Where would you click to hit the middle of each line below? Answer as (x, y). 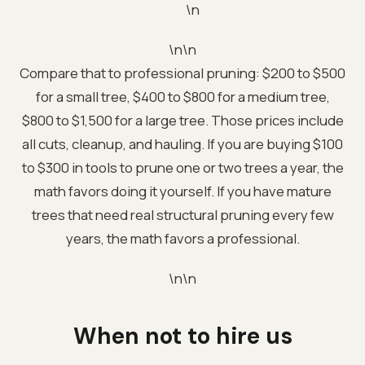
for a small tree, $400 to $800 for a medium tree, (182, 96)
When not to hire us (182, 336)
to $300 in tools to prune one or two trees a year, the (182, 167)
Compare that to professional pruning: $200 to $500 (182, 73)
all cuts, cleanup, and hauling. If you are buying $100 (182, 143)
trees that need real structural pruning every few (182, 214)
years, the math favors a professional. (182, 238)
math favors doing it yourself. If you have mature (182, 191)
